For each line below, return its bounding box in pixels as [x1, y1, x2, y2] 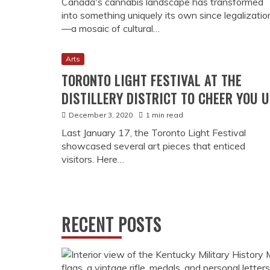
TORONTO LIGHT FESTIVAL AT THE [61, 71, 242, 90]
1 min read [146, 110, 183, 120]
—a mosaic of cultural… [61, 22, 160, 35]
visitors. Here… [61, 153, 124, 166]
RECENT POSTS [61, 212, 162, 237]
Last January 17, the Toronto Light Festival [61, 127, 246, 139]
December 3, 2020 [69, 110, 133, 120]
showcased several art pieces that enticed [61, 140, 245, 152]
